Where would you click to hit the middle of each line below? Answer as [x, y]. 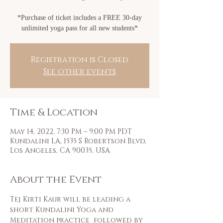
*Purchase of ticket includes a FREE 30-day [80, 18]
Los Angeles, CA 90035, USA [60, 151]
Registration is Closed [80, 60]
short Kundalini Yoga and [63, 210]
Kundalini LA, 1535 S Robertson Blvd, [78, 141]
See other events [80, 72]
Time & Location [54, 112]
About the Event [56, 180]
